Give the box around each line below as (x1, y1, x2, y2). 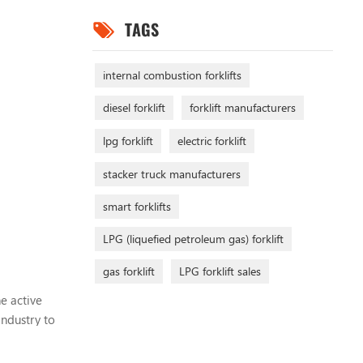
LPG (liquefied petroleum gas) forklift (102, 230, 284, 246)
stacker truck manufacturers (102, 165, 241, 181)
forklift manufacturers (189, 99, 296, 115)
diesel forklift (102, 99, 165, 115)
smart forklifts (102, 198, 171, 214)
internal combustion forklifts (102, 66, 241, 83)
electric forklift (177, 132, 246, 148)
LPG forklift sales (178, 263, 261, 279)
